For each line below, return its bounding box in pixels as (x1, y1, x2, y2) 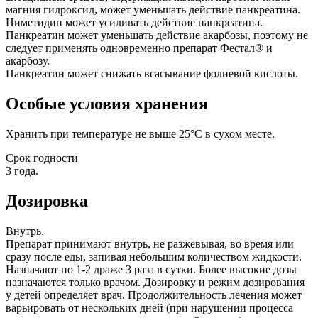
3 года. (6, 165, 38, 177)
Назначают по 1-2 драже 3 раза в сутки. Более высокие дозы (6, 263, 297, 276)
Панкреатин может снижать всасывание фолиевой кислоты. (6, 67, 298, 80)
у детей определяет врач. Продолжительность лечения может (6, 289, 302, 302)
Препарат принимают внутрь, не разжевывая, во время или (6, 238, 294, 251)
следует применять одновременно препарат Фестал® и (6, 42, 273, 55)
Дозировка (6, 192, 88, 211)
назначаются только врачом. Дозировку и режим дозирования (6, 276, 305, 289)
